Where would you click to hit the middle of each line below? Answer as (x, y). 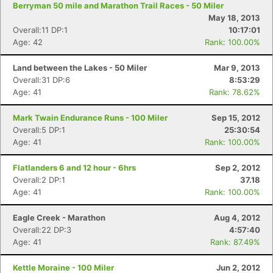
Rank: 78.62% (235, 92)
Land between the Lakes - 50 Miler (80, 68)
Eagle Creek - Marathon (59, 218)
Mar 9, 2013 (237, 68)
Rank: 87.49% (235, 242)
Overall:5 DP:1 (39, 130)
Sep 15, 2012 (236, 118)
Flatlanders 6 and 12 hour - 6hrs (74, 168)
